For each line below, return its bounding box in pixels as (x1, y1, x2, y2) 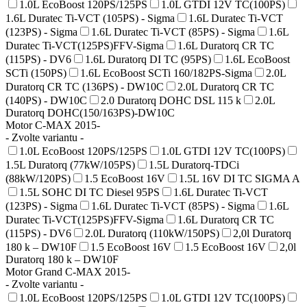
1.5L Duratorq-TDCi (149, 158, 239, 171)
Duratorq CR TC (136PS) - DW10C (5, 80, 164, 93)
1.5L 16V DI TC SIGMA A (179, 172, 300, 184)
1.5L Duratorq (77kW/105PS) (5, 158, 135, 171)
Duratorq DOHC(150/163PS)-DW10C (5, 106, 175, 119)
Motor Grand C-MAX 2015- (5, 265, 130, 278)
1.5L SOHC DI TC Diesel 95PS (19, 186, 160, 198)
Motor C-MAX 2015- (5, 119, 100, 131)
